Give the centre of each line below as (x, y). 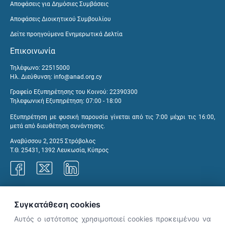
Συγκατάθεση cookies (57, 204)
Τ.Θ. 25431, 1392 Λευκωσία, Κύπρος (59, 150)
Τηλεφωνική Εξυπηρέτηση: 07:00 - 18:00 (66, 101)
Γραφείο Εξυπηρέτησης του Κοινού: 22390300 (74, 92)
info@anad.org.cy (78, 77)
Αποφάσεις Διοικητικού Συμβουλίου (61, 19)
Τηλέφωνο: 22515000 (40, 68)
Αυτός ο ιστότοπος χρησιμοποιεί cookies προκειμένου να (113, 219)
